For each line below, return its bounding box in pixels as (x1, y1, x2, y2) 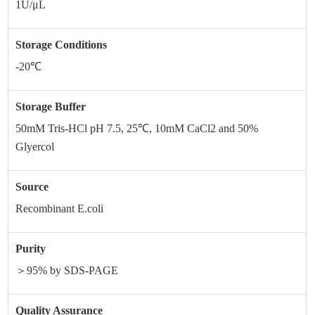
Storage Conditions (15, 39, 108, 51)
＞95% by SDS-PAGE (15, 264, 119, 276)
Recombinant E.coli (15, 202, 104, 214)
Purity (15, 243, 46, 255)
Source (15, 181, 49, 193)
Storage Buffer (15, 101, 86, 112)
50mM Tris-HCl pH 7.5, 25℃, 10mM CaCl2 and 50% (15, 122, 259, 134)
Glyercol (15, 141, 55, 153)
